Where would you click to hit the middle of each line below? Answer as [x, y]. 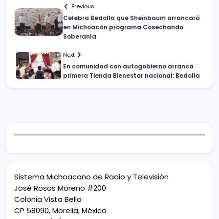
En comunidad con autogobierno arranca [128, 66]
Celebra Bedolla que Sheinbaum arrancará [131, 18]
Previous [83, 7]
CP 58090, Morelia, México [60, 211]
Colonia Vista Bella [48, 199]
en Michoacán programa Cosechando [123, 27]
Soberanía [80, 37]
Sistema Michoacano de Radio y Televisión [91, 177]
